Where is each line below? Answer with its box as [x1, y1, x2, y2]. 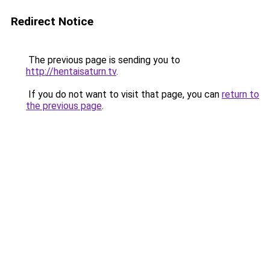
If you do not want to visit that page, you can [26, 89, 222, 100]
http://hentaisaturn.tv [26, 66, 116, 77]
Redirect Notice [11, 14, 93, 28]
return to [222, 89, 259, 100]
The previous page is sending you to [26, 54, 180, 66]
